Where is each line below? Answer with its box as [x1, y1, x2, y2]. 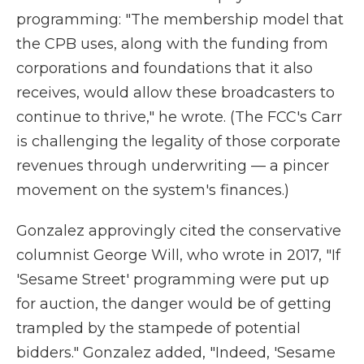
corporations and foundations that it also [16, 59, 313, 77]
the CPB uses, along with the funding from [16, 35, 328, 53]
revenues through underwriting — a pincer [16, 157, 329, 175]
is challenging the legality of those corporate [16, 132, 340, 150]
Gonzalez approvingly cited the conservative [16, 222, 341, 240]
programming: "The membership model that [16, 11, 344, 28]
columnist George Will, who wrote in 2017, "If [16, 246, 340, 264]
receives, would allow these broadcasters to [16, 84, 335, 102]
